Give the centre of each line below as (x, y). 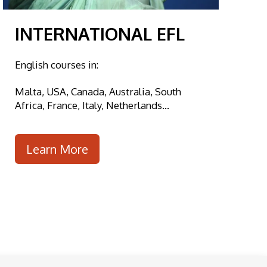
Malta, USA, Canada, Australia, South (98, 92)
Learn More (57, 149)
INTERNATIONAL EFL (100, 34)
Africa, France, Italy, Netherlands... (92, 105)
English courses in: (56, 65)
